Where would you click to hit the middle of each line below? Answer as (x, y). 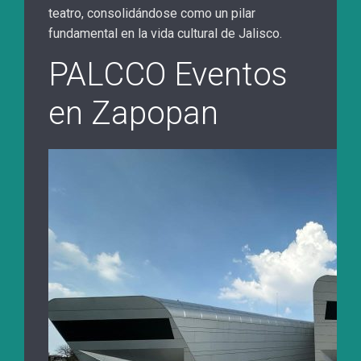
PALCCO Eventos (168, 75)
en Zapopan (133, 114)
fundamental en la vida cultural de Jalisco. (165, 34)
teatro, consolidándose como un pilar (152, 14)
